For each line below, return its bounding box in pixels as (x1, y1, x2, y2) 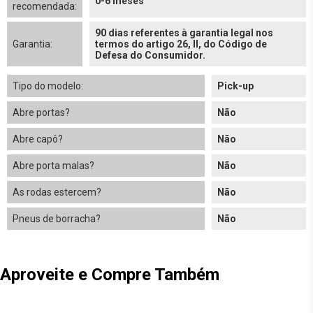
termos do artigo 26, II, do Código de (95, 38, 267, 50)
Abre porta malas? (13, 160, 94, 171)
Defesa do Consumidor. (95, 50, 205, 61)
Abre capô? (13, 133, 63, 145)
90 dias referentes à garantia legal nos (95, 27, 273, 38)
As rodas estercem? (13, 187, 101, 198)
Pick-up (217, 80, 254, 92)
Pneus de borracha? (13, 213, 101, 224)
